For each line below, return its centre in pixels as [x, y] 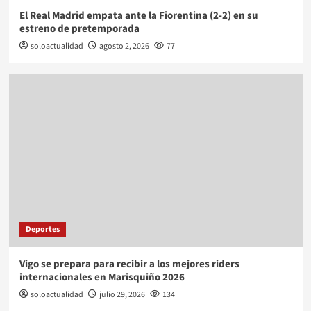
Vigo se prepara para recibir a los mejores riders [129, 264]
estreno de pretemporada [79, 28]
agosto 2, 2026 [124, 46]
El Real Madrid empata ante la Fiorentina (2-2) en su [138, 15]
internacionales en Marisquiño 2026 [102, 277]
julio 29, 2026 [122, 294]
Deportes [42, 229]
